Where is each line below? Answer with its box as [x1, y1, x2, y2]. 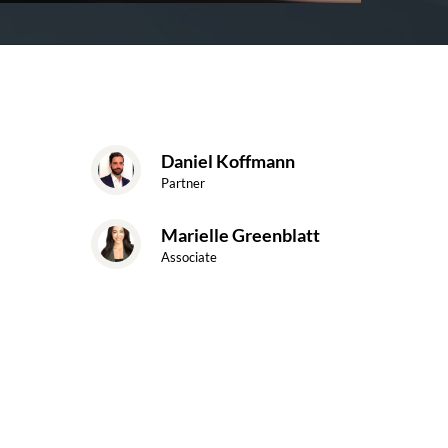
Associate [161, 249, 217, 265]
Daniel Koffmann [161, 149, 295, 172]
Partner [161, 175, 205, 191]
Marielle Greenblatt [161, 223, 320, 246]
